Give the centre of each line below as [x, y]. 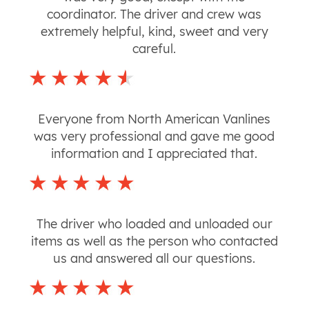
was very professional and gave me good [154, 137]
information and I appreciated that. [154, 154]
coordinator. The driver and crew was [154, 14]
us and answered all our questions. [154, 259]
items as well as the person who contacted [154, 241]
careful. [154, 49]
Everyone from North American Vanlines [154, 119]
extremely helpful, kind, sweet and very [154, 32]
